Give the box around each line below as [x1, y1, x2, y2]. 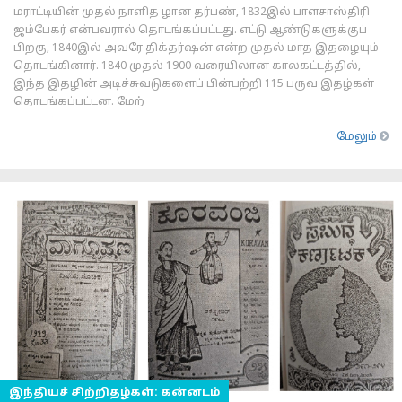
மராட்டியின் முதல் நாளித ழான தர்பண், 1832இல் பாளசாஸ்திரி [13, 6, 370, 19]
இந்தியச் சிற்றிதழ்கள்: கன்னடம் [9, 387, 220, 399]
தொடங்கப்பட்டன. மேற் [13, 96, 144, 109]
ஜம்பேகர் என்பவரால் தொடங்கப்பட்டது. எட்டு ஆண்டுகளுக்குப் [13, 24, 367, 37]
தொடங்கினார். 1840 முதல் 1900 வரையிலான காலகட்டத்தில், [13, 60, 361, 73]
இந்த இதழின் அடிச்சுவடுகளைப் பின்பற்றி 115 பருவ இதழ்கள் [13, 78, 374, 91]
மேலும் [336, 131, 380, 144]
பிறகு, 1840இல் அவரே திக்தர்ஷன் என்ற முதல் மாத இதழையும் [13, 42, 379, 55]
